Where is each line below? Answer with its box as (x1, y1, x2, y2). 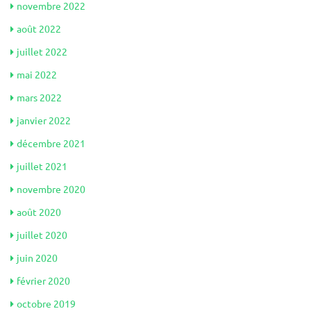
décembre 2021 (17, 137, 85, 149)
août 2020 (17, 205, 61, 218)
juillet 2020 (17, 228, 67, 241)
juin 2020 (17, 251, 58, 264)
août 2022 (17, 22, 61, 35)
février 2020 (17, 274, 70, 287)
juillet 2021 (17, 160, 67, 172)
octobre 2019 (17, 297, 76, 310)
